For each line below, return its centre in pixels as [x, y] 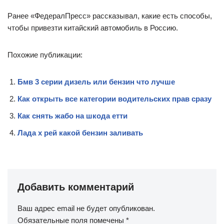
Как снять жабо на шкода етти [72, 115]
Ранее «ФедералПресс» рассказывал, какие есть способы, [110, 15]
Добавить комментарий [76, 187]
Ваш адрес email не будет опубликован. [86, 208]
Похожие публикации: [45, 54]
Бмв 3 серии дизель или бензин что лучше [96, 81]
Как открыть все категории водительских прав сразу [114, 98]
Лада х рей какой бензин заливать [80, 132]
